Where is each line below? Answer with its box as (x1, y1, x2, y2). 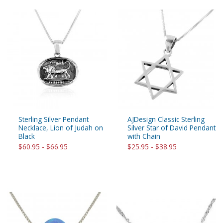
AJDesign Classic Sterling (127, 114, 205, 124)
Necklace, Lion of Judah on (18, 123, 103, 133)
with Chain (127, 131, 160, 141)
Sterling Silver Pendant (18, 114, 89, 124)
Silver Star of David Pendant (127, 123, 216, 133)
